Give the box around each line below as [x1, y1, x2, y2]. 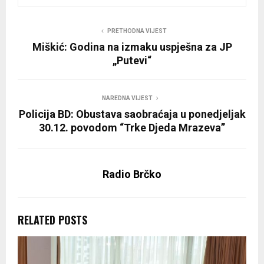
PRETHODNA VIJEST [107, 28, 167, 35]
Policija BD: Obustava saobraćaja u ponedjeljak [18, 108, 246, 121]
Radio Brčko [103, 168, 161, 181]
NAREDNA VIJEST [102, 95, 153, 102]
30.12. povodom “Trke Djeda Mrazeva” [39, 121, 225, 134]
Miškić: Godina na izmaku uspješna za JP [32, 41, 232, 54]
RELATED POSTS [18, 212, 87, 228]
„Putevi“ [113, 54, 151, 67]
